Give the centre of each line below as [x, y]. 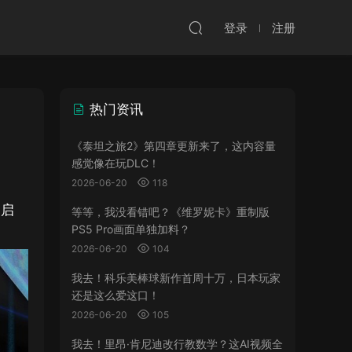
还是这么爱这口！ [115, 295]
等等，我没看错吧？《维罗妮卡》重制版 [170, 212]
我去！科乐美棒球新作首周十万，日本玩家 [176, 278]
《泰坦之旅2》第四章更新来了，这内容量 [174, 146]
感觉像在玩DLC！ [115, 163]
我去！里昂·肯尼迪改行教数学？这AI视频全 [177, 344]
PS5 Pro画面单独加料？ [131, 229]
